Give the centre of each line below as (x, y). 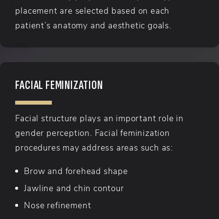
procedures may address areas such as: (94, 147)
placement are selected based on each (93, 10)
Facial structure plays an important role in (99, 118)
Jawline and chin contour (74, 187)
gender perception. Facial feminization (93, 132)
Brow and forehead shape (76, 170)
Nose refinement (58, 205)
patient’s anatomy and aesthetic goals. (93, 25)
